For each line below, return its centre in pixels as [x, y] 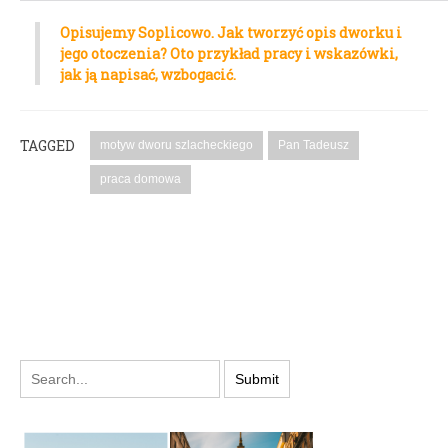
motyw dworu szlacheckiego [176, 144]
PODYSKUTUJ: [99, 285]
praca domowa [140, 178]
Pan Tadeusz [313, 144]
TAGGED [47, 145]
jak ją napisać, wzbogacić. [148, 74]
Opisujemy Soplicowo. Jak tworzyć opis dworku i [231, 32]
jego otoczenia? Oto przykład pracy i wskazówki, [229, 53]
